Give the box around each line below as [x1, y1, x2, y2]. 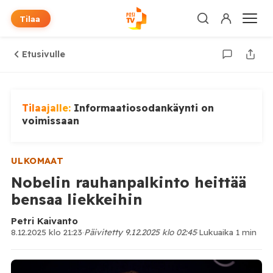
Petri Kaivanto [10, 215, 78, 227]
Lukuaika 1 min [198, 227, 257, 237]
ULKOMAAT [10, 155, 64, 166]
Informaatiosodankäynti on [73, 102, 214, 114]
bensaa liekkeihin [10, 190, 143, 208]
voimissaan [21, 115, 79, 127]
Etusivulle [21, 49, 65, 60]
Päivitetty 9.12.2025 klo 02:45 [83, 227, 197, 237]
